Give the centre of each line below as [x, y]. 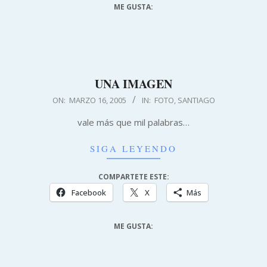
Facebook [89, 192]
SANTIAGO [196, 100]
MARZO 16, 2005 [97, 100]
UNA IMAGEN [133, 83]
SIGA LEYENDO [133, 148]
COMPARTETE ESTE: [133, 176]
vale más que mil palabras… [133, 122]
